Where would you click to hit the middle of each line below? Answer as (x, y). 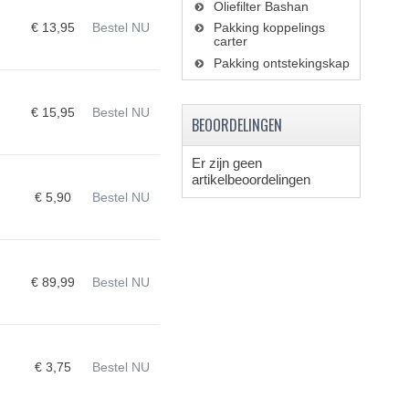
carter (230, 42)
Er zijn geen (226, 163)
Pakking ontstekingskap (281, 63)
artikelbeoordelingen (251, 179)
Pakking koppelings (269, 27)
